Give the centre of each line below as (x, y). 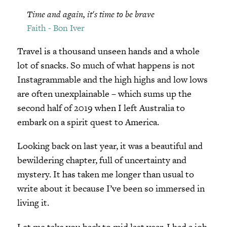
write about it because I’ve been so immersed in (111, 188)
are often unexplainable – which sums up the (104, 94)
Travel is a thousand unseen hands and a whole (108, 51)
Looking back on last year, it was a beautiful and (110, 146)
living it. (33, 203)
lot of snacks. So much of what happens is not (106, 65)
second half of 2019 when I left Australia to (101, 108)
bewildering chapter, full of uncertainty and (102, 160)
